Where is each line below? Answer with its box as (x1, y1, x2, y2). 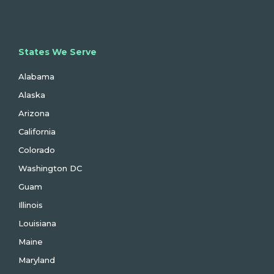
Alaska (18, 90, 45, 100)
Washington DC (18, 163, 82, 174)
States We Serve (18, 46, 97, 58)
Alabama (18, 72, 54, 82)
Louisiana (18, 218, 56, 229)
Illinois (18, 200, 43, 210)
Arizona (18, 108, 50, 119)
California (18, 127, 56, 137)
